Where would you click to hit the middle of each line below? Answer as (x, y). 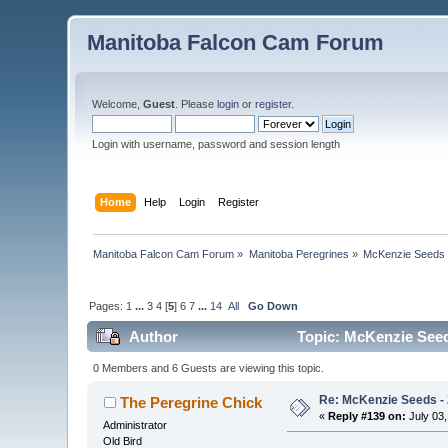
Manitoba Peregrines (298, 253)
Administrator (135, 424)
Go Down (273, 305)
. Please (196, 104)
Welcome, (118, 104)
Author (153, 337)
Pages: (108, 305)
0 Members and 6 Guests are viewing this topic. (208, 367)
